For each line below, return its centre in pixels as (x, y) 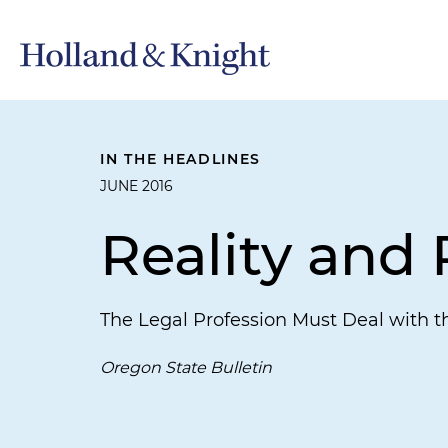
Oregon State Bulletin (186, 367)
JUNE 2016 (136, 186)
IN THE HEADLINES (181, 159)
